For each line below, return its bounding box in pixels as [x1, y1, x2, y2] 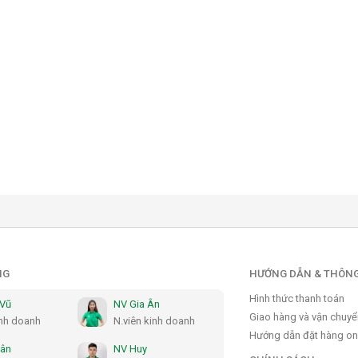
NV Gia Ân [113, 298, 161, 311]
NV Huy [113, 343, 148, 356]
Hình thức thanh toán [249, 292, 345, 305]
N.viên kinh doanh [113, 315, 196, 328]
